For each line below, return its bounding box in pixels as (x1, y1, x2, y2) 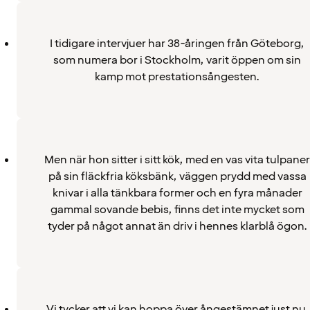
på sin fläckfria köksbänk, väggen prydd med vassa (48, 168, 307, 184)
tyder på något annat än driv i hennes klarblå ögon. (47, 218, 307, 234)
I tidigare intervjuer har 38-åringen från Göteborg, (50, 35, 304, 51)
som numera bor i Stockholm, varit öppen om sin (53, 52, 301, 68)
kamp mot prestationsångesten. (95, 69, 259, 84)
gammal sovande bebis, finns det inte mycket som (50, 201, 304, 217)
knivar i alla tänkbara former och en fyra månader (52, 185, 302, 201)
